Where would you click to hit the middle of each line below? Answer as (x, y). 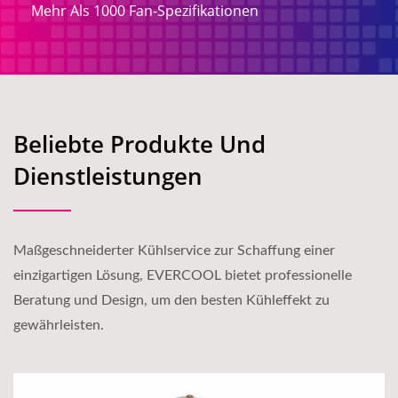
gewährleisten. (59, 325)
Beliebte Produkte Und (139, 144)
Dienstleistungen (108, 176)
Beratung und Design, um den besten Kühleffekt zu (171, 300)
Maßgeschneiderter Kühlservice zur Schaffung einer (174, 251)
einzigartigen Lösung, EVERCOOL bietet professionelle (183, 275)
